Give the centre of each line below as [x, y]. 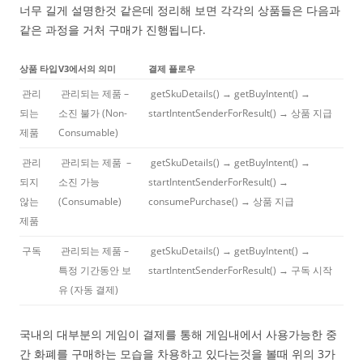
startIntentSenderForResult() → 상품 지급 [240, 113]
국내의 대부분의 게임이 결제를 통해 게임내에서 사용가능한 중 [178, 334]
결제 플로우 [172, 68]
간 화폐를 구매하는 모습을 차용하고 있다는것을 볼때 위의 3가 [177, 353]
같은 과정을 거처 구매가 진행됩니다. [113, 29]
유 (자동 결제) [88, 289]
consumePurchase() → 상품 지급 [221, 201]
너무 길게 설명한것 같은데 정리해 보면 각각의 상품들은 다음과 [180, 10]
